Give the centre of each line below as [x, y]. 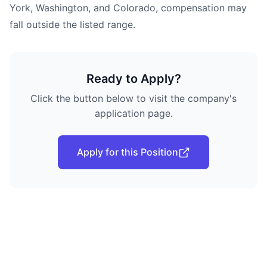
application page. [133, 113]
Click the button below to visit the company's [133, 98]
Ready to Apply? [133, 79]
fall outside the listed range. [72, 24]
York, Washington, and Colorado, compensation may [128, 8]
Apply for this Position [128, 152]
